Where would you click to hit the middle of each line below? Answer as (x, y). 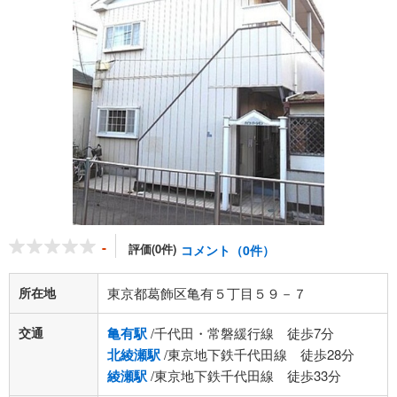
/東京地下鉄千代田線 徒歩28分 (257, 354)
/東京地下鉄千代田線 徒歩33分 (244, 375)
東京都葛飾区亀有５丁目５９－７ (207, 293)
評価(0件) (152, 249)
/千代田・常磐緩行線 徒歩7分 (241, 333)
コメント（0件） (228, 250)
